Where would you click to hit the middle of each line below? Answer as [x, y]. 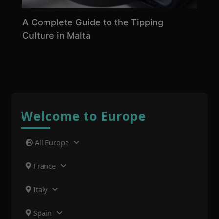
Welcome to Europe [83, 116]
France [44, 165]
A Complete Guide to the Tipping [93, 22]
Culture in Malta [56, 35]
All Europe [52, 142]
